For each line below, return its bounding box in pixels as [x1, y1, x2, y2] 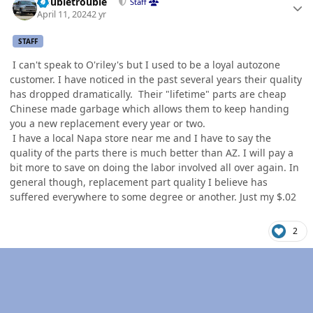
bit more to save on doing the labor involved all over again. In [10, 161, 299, 175]
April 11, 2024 [37, 8, 92, 21]
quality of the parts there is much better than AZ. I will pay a [10, 146, 293, 160]
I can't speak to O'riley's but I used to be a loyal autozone [10, 58, 280, 72]
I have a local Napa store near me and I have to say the [10, 131, 271, 145]
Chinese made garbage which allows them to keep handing [10, 102, 289, 116]
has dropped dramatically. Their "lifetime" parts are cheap [10, 87, 286, 101]
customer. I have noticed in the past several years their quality [10, 73, 302, 87]
